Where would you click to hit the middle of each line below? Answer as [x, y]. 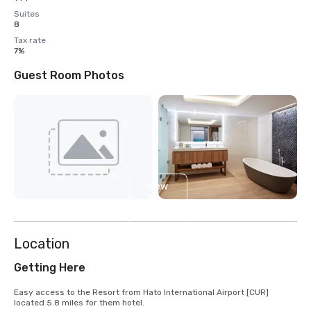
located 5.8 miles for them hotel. [79, 303]
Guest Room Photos [69, 75]
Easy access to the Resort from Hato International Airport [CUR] [141, 293]
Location [42, 244]
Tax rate [30, 40]
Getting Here [50, 268]
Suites [27, 14]
